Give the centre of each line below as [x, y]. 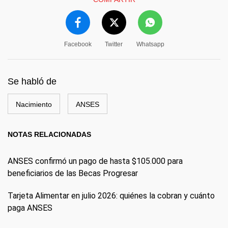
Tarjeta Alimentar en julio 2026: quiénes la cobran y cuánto [111, 196]
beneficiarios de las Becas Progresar [73, 173]
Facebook [78, 44]
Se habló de [32, 81]
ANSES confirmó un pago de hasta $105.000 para [95, 161]
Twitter [114, 44]
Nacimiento [34, 104]
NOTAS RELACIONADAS [49, 134]
